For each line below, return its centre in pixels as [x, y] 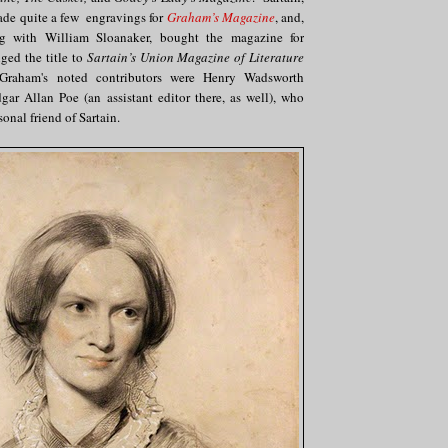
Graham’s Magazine [220, 16]
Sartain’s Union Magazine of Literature [195, 56]
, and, [289, 16]
